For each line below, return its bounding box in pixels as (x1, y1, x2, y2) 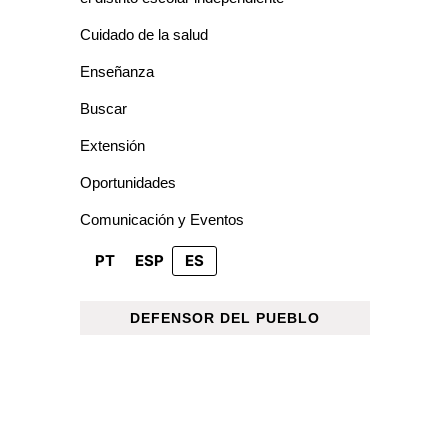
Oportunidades (80, 173, 176, 191)
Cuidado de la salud (80, 25, 208, 43)
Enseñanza (80, 62, 154, 80)
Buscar (80, 99, 127, 117)
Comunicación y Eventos (80, 210, 244, 228)
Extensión (80, 136, 145, 154)
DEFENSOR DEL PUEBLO (130, 309, 320, 326)
